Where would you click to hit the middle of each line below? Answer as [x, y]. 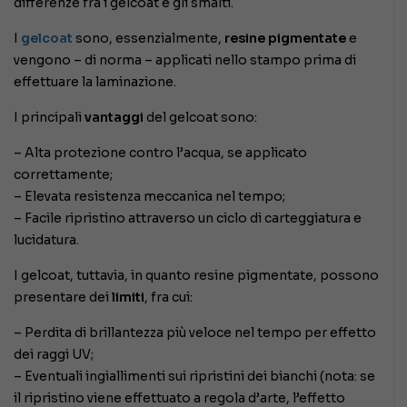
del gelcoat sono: [200, 117]
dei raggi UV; [54, 354]
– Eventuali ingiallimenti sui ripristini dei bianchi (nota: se [194, 376]
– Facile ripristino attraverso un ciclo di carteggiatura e [188, 218]
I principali [49, 117]
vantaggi [114, 117]
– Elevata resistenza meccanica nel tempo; [149, 196]
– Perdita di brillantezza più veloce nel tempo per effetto [195, 332]
